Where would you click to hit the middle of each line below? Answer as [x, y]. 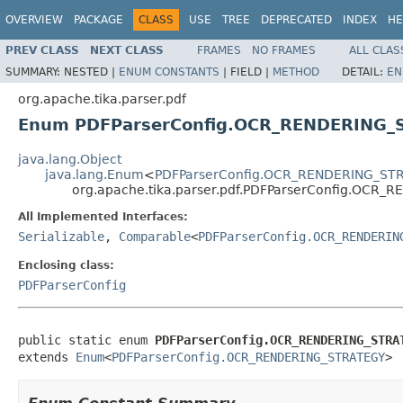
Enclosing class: [66, 265]
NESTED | [91, 72]
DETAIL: [364, 72]
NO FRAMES [284, 50]
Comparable [155, 236]
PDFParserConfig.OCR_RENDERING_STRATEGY [248, 357]
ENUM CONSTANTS [169, 72]
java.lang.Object [70, 159]
